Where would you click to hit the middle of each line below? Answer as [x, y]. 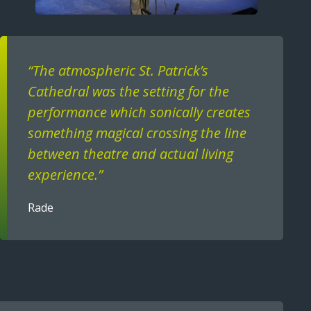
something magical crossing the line [137, 133]
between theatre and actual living [131, 154]
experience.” [66, 175]
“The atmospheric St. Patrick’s [118, 71]
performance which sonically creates [140, 112]
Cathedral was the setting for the [129, 92]
